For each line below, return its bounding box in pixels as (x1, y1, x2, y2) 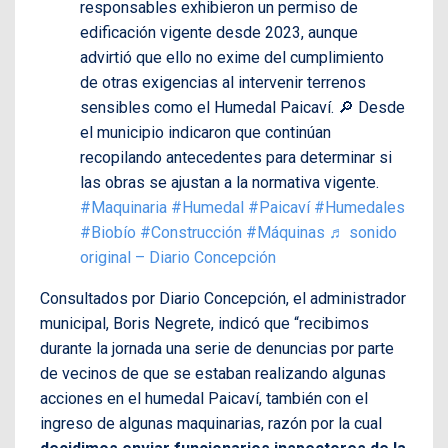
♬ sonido (329, 222, 397, 242)
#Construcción (140, 222, 242, 242)
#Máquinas (246, 222, 325, 242)
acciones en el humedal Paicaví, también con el (40, 388, 368, 408)
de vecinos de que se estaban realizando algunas (40, 363, 386, 383)
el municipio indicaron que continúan (80, 122, 331, 142)
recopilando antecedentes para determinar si (80, 147, 392, 167)
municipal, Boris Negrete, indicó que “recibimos (40, 313, 369, 333)
